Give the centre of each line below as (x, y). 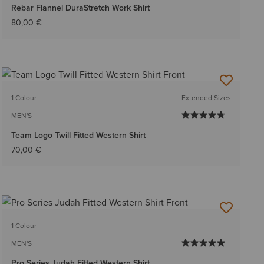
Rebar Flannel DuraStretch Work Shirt (80, 8)
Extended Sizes (206, 98)
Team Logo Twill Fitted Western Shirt (78, 135)
